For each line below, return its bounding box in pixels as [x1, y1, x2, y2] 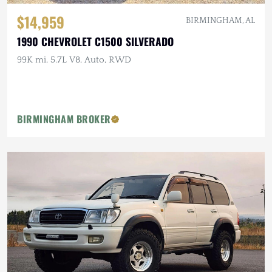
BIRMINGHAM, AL [186, 16, 255, 25]
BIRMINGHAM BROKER [17, 112, 111, 126]
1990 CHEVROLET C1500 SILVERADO [17, 33, 174, 49]
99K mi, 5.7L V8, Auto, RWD [17, 55, 131, 65]
